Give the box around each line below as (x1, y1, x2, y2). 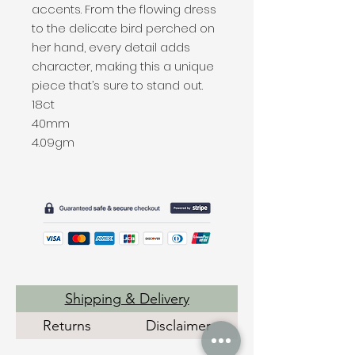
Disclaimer (145, 316, 211, 334)
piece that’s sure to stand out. (32, 76, 203, 94)
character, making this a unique (32, 57, 214, 74)
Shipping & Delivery (64, 289, 189, 307)
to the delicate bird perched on (32, 19, 215, 36)
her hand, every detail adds (32, 38, 190, 55)
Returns (43, 316, 92, 334)
